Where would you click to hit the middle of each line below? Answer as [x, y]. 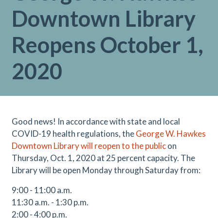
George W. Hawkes [171, 134]
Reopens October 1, [108, 45]
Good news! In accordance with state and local [96, 121]
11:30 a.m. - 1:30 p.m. [50, 202]
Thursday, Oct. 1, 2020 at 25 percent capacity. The [103, 158]
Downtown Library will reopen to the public [89, 146]
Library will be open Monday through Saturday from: [106, 170]
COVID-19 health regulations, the [74, 134]
